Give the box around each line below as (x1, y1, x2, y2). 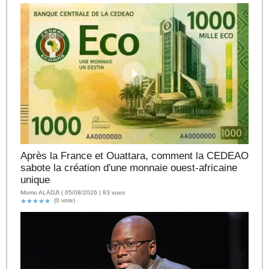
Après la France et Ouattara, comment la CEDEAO (20, 150, 249, 162)
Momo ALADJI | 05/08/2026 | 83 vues (20, 189, 125, 196)
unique (20, 174, 50, 186)
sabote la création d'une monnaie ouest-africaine (20, 162, 237, 174)
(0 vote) (50, 197, 75, 204)
